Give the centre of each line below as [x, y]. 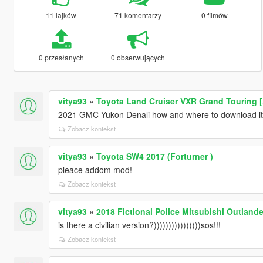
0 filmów [214, 15]
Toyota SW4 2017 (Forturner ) [154, 156]
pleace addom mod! [95, 169]
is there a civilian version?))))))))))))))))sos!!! [139, 225]
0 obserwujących [138, 57]
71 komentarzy [138, 15]
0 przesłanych [61, 57]
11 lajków [61, 15]
